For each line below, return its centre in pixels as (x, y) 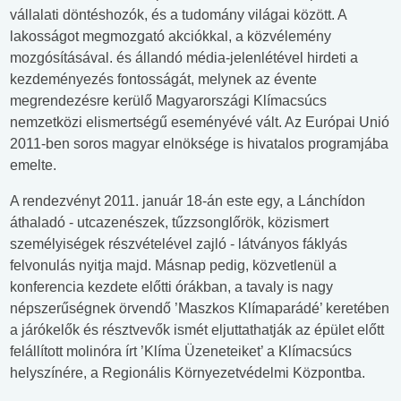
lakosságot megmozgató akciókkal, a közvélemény (171, 37)
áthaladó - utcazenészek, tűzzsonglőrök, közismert (169, 223)
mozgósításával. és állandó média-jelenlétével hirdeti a (184, 58)
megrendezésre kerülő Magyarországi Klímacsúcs (168, 101)
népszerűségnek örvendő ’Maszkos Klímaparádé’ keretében (200, 309)
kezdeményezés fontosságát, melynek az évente (163, 80)
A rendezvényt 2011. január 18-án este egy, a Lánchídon (188, 201)
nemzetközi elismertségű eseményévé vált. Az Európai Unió (200, 123)
